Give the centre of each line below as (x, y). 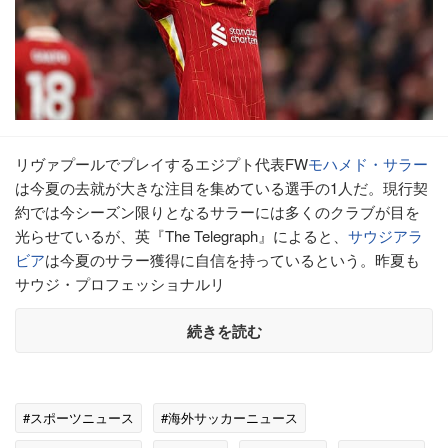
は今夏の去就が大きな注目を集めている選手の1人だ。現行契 (221, 188)
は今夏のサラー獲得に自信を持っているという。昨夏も (232, 260)
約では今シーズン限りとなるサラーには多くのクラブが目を (217, 212)
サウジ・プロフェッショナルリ (120, 284)
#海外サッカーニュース (229, 418)
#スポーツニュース (78, 418)
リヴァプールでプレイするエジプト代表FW (161, 164)
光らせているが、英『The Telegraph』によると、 (181, 236)
